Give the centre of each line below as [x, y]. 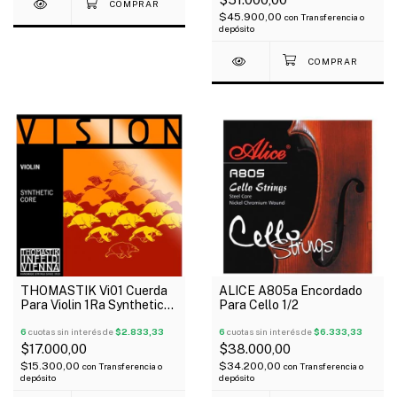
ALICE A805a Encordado [291, 291]
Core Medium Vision [76, 319]
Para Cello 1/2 [259, 305]
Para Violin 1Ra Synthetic [92, 305]
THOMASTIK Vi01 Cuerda [94, 291]
